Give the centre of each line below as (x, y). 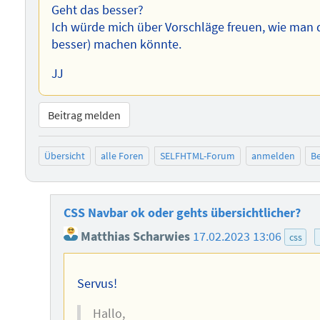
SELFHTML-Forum (197, 156)
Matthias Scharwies (134, 237)
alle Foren (122, 156)
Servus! (97, 284)
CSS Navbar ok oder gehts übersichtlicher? (182, 213)
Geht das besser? (98, 10)
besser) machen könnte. (117, 44)
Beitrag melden (84, 115)
